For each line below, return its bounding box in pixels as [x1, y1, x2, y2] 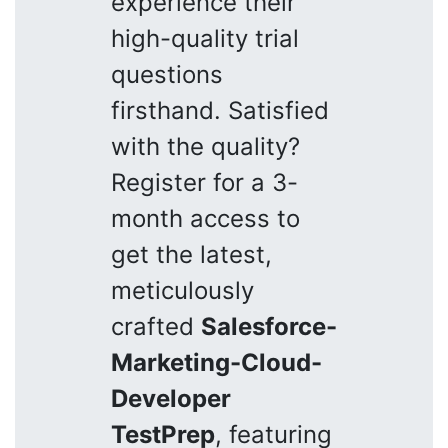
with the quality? [111, 131, 300, 161]
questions [111, 59, 223, 89]
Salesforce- [201, 311, 337, 341]
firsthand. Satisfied [111, 95, 329, 125]
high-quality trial [111, 23, 299, 53]
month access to [111, 203, 300, 233]
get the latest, [111, 239, 272, 269]
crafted [111, 311, 201, 341]
